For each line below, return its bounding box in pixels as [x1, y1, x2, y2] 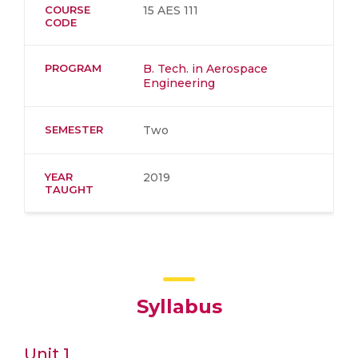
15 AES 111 [143, 3, 198, 18]
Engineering [143, 76, 215, 90]
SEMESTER [45, 123, 103, 136]
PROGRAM [45, 62, 101, 74]
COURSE [45, 3, 90, 16]
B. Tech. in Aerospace [143, 62, 268, 76]
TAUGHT [45, 183, 93, 196]
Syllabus [136, 295, 222, 318]
